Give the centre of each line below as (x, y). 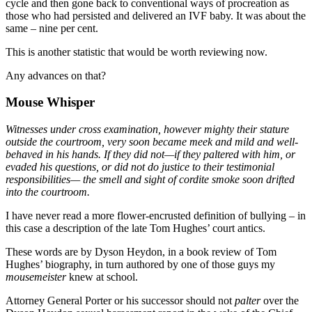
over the (280, 301)
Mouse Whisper (50, 102)
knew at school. (102, 277)
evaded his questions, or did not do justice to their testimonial (140, 167)
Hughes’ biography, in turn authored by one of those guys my (140, 264)
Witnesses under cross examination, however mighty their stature (147, 129)
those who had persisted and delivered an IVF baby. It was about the (156, 15)
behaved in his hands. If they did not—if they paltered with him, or (150, 154)
